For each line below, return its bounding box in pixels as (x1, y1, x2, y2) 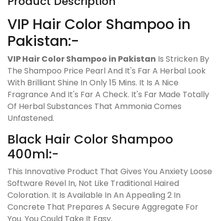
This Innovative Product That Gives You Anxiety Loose (7, 165, 212, 177)
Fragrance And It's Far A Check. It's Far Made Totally (7, 88, 209, 100)
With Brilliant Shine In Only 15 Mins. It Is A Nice (7, 76, 179, 88)
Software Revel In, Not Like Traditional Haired (7, 177, 179, 189)
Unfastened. (7, 112, 54, 124)
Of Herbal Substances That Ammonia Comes (7, 100, 182, 112)
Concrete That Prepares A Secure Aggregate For (7, 201, 198, 213)
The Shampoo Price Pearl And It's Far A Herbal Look (7, 65, 206, 76)
